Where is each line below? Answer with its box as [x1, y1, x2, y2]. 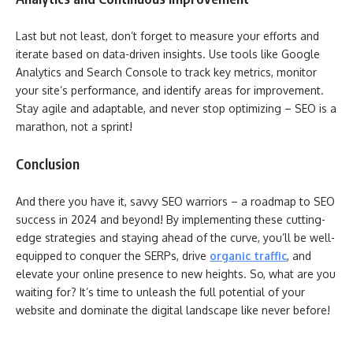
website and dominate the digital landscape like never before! [16, 303, 330, 317]
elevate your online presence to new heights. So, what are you [16, 266, 336, 281]
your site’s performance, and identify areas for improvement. [16, 83, 324, 97]
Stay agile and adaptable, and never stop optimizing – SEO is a [16, 101, 336, 115]
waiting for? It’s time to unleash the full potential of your [16, 284, 305, 299]
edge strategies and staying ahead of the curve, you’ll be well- [16, 230, 335, 244]
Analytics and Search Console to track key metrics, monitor [16, 65, 317, 79]
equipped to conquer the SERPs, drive [16, 248, 210, 262]
